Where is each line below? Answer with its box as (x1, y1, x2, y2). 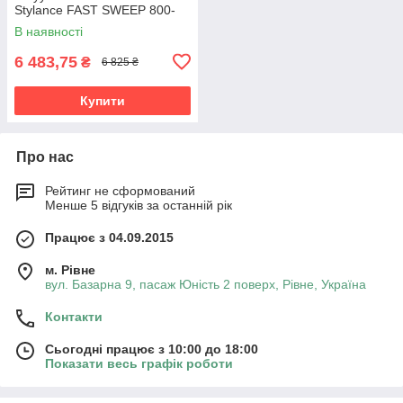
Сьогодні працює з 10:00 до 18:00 (45, 341, 258, 356)
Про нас (16, 148, 74, 165)
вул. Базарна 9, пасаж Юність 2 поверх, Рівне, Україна (45, 276, 366, 291)
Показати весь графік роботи (45, 355, 233, 371)
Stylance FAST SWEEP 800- (14, 2, 175, 17)
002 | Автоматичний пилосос (14, 16, 183, 31)
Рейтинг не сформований (45, 183, 195, 198)
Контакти (45, 309, 103, 324)
